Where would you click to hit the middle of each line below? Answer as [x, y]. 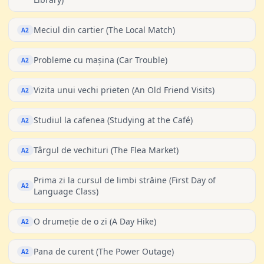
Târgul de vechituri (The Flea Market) [106, 150]
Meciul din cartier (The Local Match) [104, 30]
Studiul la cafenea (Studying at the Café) [113, 120]
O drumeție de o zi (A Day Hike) [95, 221]
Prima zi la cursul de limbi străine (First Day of [124, 180]
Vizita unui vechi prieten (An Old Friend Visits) [124, 90]
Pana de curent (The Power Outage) [103, 251]
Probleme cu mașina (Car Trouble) [100, 60]
